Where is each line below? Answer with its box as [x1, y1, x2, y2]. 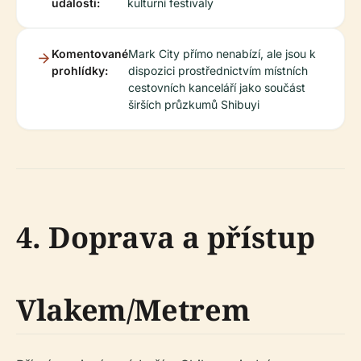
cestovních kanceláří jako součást [128, 81, 305, 94]
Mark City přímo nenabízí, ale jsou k [128, 47, 316, 60]
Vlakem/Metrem [16, 290, 251, 330]
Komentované [52, 47, 128, 60]
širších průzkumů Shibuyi [128, 98, 259, 111]
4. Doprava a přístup [16, 218, 315, 257]
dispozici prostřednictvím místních [128, 64, 308, 77]
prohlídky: [52, 64, 108, 77]
